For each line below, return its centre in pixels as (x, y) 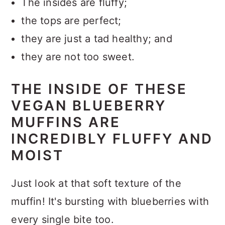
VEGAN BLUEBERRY (89, 106)
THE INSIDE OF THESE (99, 89)
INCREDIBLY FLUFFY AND (112, 139)
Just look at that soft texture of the (96, 184)
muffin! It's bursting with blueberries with (110, 202)
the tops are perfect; (71, 21)
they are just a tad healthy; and (97, 39)
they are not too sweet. (78, 57)
